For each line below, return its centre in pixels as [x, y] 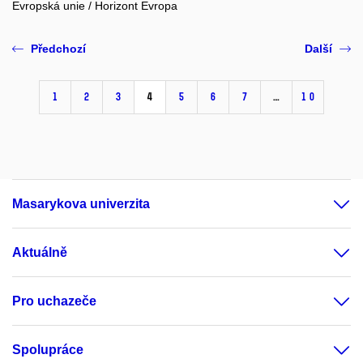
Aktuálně [40, 253]
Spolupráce [48, 350]
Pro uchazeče [54, 301]
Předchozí [58, 49]
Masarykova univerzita [81, 204]
